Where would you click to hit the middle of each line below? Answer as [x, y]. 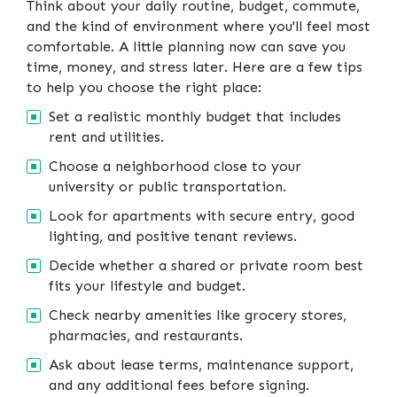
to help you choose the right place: [144, 87]
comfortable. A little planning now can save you [186, 46]
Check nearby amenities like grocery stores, [198, 315]
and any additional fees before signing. [179, 385]
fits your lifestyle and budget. [147, 285]
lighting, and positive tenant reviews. [173, 236]
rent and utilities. [106, 136]
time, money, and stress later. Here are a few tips [195, 66]
